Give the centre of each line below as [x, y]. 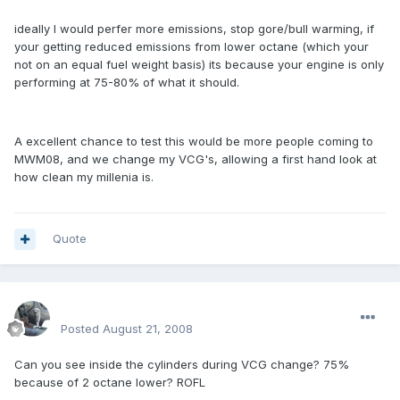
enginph [89, 308]
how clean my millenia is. [84, 177]
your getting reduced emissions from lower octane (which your [192, 47]
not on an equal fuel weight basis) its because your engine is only [199, 65]
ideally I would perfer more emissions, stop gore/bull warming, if [194, 29]
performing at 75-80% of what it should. [127, 83]
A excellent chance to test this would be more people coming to [194, 142]
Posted [82, 329]
